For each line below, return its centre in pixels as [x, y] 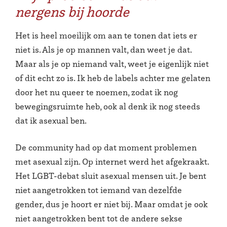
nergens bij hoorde [72, 12]
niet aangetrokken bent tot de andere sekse [99, 218]
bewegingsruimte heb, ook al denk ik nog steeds [108, 107]
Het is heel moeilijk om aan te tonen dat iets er [106, 36]
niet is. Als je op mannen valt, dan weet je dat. [103, 50]
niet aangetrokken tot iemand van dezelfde [99, 190]
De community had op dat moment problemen [106, 147]
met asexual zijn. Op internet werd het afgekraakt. [112, 161]
